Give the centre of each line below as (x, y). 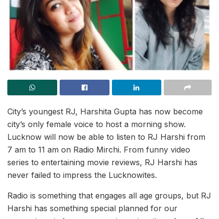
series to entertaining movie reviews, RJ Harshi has (102, 162)
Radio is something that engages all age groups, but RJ (109, 195)
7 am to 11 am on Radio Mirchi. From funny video (99, 149)
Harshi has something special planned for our (92, 208)
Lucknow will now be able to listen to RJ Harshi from (106, 137)
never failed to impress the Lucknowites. (82, 175)
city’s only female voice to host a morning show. (97, 124)
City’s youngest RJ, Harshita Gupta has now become (105, 111)
